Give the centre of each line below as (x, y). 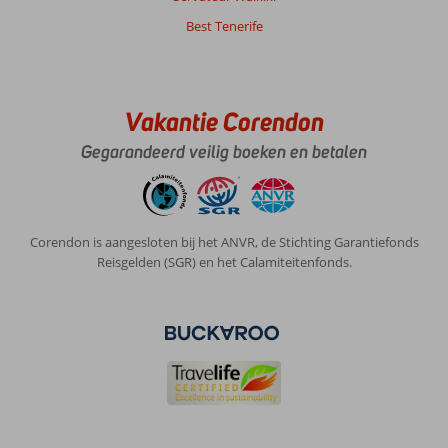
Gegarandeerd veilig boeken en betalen (224, 152)
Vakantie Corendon (224, 121)
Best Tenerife (224, 26)
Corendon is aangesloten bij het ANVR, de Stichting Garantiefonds (224, 242)
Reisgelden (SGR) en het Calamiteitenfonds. (224, 262)
